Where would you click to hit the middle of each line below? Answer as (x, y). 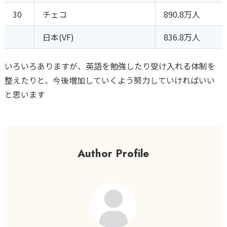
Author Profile (113, 154)
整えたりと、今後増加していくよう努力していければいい (109, 80)
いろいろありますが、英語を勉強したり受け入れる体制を (110, 66)
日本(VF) (58, 37)
